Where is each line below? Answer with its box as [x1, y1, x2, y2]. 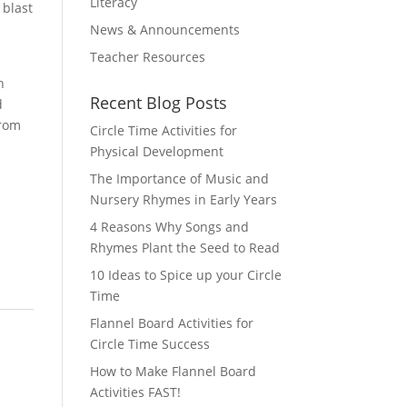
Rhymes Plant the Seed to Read [89, 238, 280, 256]
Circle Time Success [89, 334, 210, 352]
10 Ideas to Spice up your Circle [89, 265, 282, 283]
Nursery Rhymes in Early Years [89, 190, 277, 208]
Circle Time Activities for [89, 121, 237, 139]
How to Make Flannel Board [89, 362, 256, 380]
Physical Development [89, 142, 223, 160]
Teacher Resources [89, 47, 205, 65]
